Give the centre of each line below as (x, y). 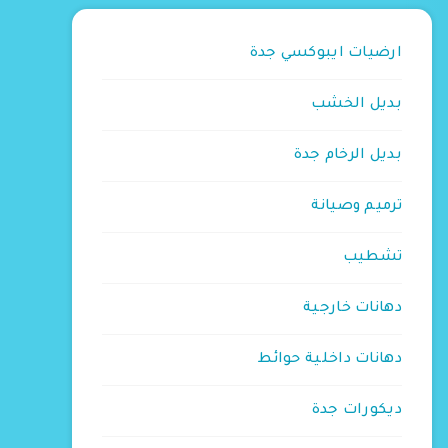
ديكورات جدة (356, 411)
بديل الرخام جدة (347, 156)
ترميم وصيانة (356, 207)
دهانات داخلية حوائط (330, 360)
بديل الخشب (356, 105)
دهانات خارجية (352, 309)
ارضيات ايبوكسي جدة (325, 54)
